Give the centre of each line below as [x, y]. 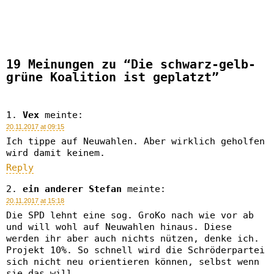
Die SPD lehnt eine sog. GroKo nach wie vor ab [130, 215]
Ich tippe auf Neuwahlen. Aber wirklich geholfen [135, 141]
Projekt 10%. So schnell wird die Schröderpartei [135, 250]
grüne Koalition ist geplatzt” [113, 77]
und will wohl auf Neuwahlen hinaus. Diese [119, 227]
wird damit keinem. [56, 153]
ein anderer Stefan [72, 189]
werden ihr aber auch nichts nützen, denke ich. [133, 239]
